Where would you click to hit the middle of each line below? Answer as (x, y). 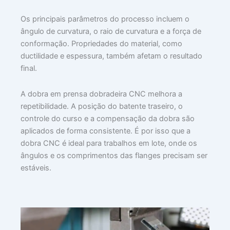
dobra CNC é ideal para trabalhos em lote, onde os (109, 143)
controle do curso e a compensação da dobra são (108, 118)
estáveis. (36, 168)
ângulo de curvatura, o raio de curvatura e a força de (111, 32)
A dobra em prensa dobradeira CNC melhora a (101, 94)
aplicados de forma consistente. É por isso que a (106, 131)
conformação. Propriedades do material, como (101, 44)
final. (29, 69)
